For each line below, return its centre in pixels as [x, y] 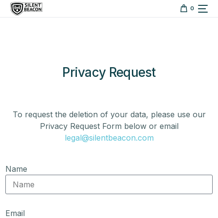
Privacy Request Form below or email [109, 126]
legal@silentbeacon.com [109, 138]
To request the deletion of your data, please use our [109, 114]
